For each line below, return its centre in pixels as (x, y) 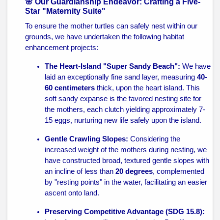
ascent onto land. (72, 193)
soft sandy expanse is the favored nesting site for (123, 99)
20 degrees (134, 171)
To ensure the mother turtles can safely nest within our (111, 26)
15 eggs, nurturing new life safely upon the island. (123, 120)
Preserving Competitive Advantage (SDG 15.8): (125, 212)
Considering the (154, 139)
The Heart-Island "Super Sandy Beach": (112, 66)
